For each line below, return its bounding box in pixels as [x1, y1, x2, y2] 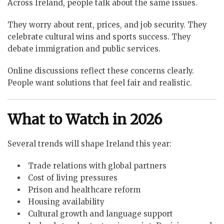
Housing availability [28, 196, 104, 206]
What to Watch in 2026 [7, 110, 162, 128]
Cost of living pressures [28, 172, 117, 182]
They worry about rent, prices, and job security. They [7, 20, 207, 30]
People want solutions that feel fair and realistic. [7, 78, 192, 88]
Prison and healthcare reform [28, 184, 140, 194]
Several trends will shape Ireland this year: [7, 138, 171, 148]
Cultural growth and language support [28, 208, 173, 218]
